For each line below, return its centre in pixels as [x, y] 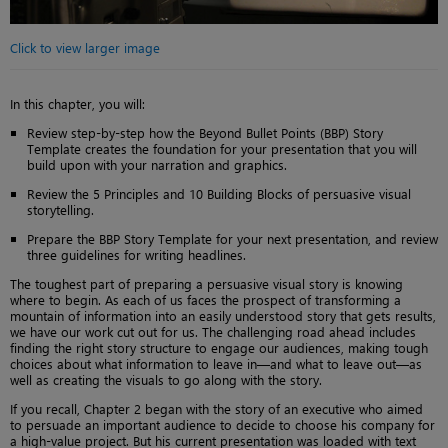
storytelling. [60, 210]
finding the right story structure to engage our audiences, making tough [219, 348]
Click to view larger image [85, 48]
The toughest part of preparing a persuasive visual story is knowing [206, 284]
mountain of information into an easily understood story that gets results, [223, 316]
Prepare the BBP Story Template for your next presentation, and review [232, 239]
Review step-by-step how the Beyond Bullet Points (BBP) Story [205, 133]
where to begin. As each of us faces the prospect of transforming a [205, 300]
